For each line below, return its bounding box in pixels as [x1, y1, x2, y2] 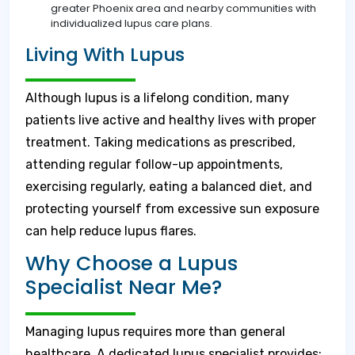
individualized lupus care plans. [51, 16, 212, 31]
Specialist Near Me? [25, 273, 222, 301]
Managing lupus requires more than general [25, 324, 285, 339]
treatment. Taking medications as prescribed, [25, 135, 296, 150]
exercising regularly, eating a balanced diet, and [25, 179, 312, 194]
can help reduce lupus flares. [25, 223, 197, 239]
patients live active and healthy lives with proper [25, 113, 316, 128]
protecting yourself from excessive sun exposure [25, 201, 319, 216]
